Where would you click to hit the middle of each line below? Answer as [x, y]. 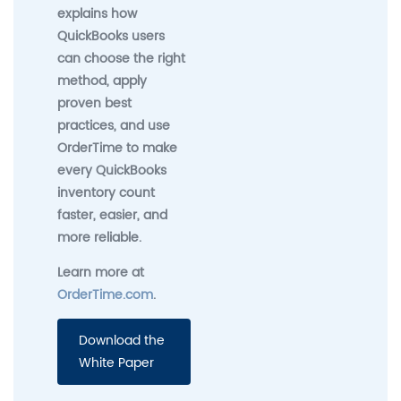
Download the [122, 340]
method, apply [102, 81]
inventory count [107, 192]
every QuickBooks [112, 170]
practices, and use [114, 125]
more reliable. [100, 237]
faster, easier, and [113, 215]
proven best [95, 103]
